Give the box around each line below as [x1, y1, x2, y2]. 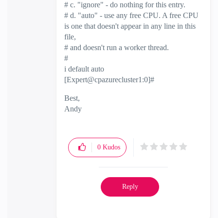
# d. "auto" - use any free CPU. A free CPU [64, 11, 199, 19]
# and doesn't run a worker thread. [64, 43, 169, 52]
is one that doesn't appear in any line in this [64, 21, 196, 30]
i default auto [64, 64, 104, 73]
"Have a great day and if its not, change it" [64, 115, 195, 124]
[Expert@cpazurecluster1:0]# [64, 75, 154, 84]
